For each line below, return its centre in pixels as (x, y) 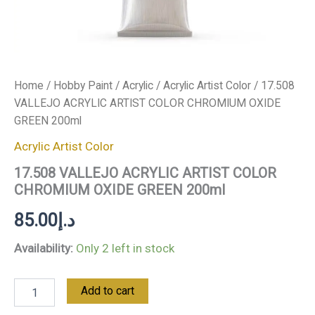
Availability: (44, 248)
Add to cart (108, 291)
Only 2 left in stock (125, 248)
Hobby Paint (83, 85)
